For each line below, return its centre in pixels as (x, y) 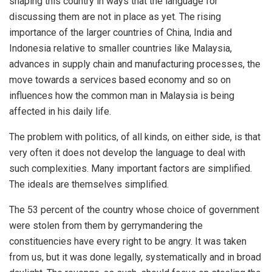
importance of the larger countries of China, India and (121, 32)
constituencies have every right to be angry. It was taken (128, 241)
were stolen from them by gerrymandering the (106, 226)
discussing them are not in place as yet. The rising (115, 17)
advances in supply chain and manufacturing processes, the (135, 64)
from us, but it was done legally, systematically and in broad (135, 257)
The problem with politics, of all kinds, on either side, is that (135, 137)
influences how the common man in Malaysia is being (122, 96)
